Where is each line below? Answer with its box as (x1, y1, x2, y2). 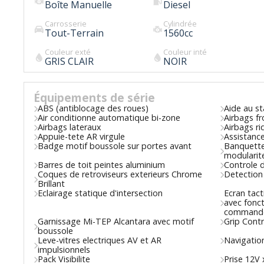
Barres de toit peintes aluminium (38, 159, 166, 171)
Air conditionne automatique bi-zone (38, 112, 181, 124)
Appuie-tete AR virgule (38, 131, 126, 143)
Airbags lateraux (38, 121, 102, 133)
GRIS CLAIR (44, 55, 94, 68)
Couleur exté (44, 47, 91, 58)
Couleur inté (163, 47, 207, 58)
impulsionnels (38, 244, 91, 256)
